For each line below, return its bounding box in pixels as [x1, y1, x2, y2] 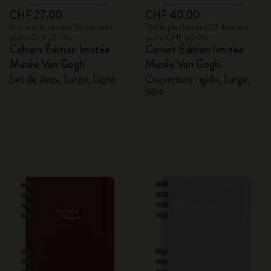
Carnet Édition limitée [145, 42, 244, 57]
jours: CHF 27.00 [10, 31, 71, 44]
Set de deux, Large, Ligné [10, 71, 116, 87]
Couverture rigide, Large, [145, 71, 250, 87]
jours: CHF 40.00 [145, 31, 208, 44]
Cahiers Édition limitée [10, 42, 110, 57]
